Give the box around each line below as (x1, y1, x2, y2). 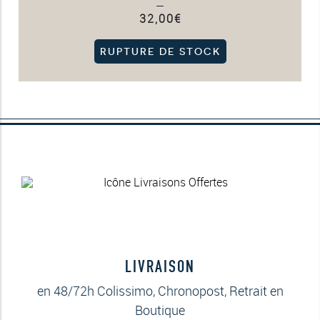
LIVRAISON (125, 254, 195, 278)
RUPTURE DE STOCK (99, 45, 221, 57)
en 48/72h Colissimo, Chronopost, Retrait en (36, 281, 284, 299)
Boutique (135, 301, 185, 319)
